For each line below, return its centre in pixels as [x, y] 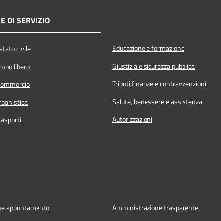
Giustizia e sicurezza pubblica [154, 66]
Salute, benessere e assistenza [157, 101]
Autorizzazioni [132, 119]
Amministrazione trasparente [155, 207]
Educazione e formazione [148, 48]
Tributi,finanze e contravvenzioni [159, 84]
